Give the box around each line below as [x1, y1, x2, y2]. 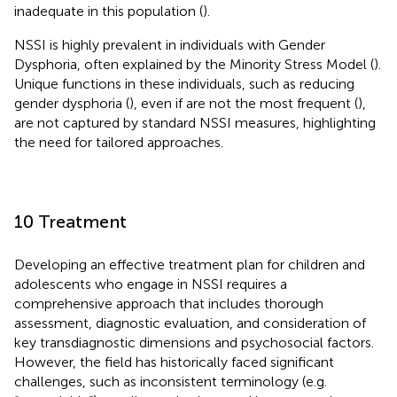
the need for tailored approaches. [14, 133, 223, 151]
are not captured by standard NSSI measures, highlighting [14, 113, 376, 131]
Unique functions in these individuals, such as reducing [14, 74, 354, 92]
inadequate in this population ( [14, 2, 203, 19]
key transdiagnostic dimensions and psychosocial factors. [14, 333, 374, 351]
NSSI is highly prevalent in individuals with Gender [14, 35, 325, 53]
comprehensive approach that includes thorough [14, 294, 323, 312]
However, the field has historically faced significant [14, 353, 334, 370]
